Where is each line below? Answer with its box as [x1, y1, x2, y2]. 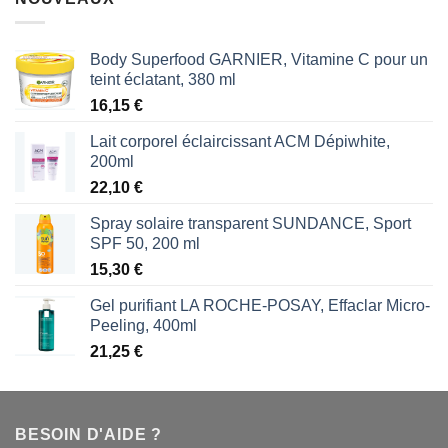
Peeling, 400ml [90, 317, 197, 335]
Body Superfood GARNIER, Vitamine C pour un [90, 51, 428, 69]
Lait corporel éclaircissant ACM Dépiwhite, [90, 133, 390, 151]
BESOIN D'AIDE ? [15, 426, 162, 444]
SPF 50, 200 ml [90, 235, 200, 253]
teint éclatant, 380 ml [90, 71, 236, 89]
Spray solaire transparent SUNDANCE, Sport [90, 215, 411, 233]
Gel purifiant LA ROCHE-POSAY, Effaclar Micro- [90, 297, 430, 315]
